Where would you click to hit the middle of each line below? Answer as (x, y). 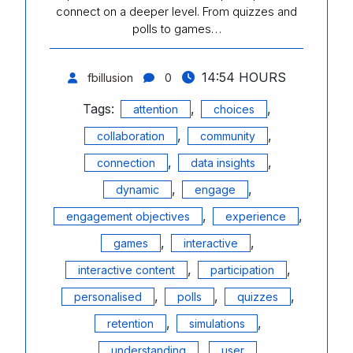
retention (130, 324)
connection (126, 163)
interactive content (126, 270)
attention (155, 110)
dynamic (137, 190)
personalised (108, 297)
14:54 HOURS (242, 78)
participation (242, 270)
